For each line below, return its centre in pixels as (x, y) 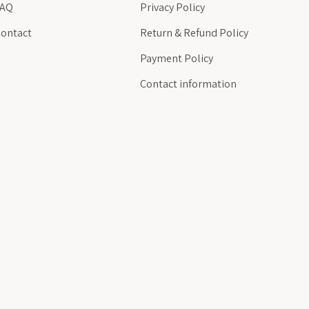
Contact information (188, 83)
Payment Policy (177, 58)
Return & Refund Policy (194, 32)
